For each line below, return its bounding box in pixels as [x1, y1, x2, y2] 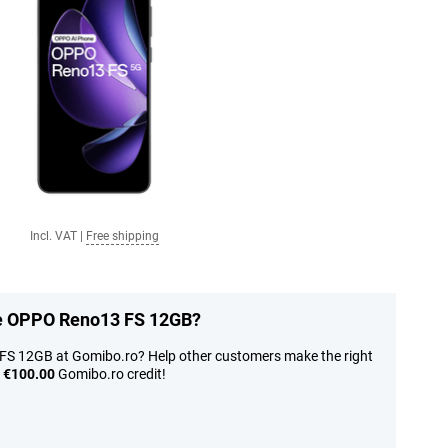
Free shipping [86, 229, 159, 243]
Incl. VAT [30, 229, 77, 243]
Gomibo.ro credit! [55, 366, 166, 382]
